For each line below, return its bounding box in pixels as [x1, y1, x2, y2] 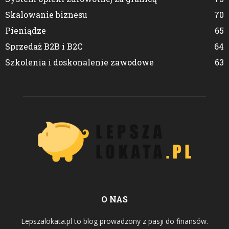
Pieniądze [5, 25, 46, 36]
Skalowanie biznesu [5, 9, 87, 20]
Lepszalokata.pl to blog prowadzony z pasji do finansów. [21, 216, 208, 226]
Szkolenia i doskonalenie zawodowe [5, 56, 154, 67]
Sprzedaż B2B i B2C [5, 40, 82, 52]
